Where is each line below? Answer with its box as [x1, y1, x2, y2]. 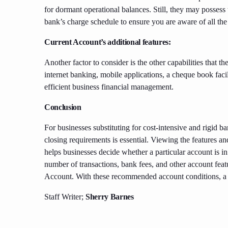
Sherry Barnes [85, 192, 134, 202]
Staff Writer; [44, 192, 85, 202]
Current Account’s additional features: [44, 38, 173, 47]
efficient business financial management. [44, 82, 174, 92]
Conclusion [44, 103, 81, 112]
